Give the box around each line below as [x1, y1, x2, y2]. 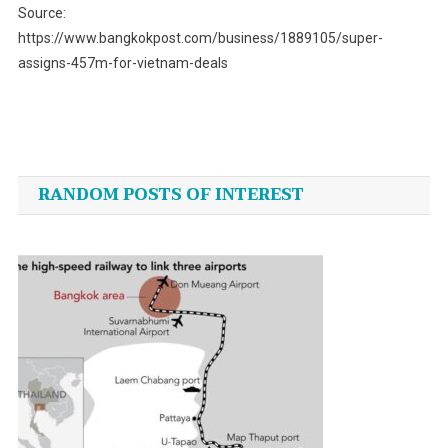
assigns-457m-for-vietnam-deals [17, 55, 228, 72]
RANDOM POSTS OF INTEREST [37, 181, 304, 210]
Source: [17, 5, 66, 22]
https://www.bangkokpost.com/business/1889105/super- [17, 30, 383, 47]
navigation [16, 156, 194, 208]
